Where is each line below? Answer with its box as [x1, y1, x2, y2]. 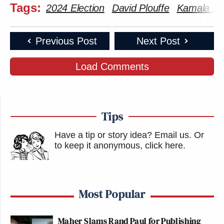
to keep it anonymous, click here [54, 140, 183, 151]
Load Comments [75, 61, 149, 72]
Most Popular [79, 185, 145, 202]
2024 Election [46, 2, 104, 14]
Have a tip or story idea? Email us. [54, 130, 191, 140]
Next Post [136, 35, 180, 47]
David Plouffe [111, 2, 169, 14]
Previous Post [35, 35, 97, 47]
